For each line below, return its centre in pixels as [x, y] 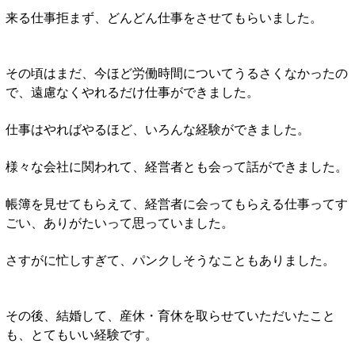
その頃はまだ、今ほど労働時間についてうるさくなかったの [177, 72]
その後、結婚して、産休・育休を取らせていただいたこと [170, 315]
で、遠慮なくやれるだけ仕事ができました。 [132, 91]
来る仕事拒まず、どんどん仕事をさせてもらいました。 [164, 17]
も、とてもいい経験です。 [82, 334]
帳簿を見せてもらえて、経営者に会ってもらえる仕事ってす [177, 203]
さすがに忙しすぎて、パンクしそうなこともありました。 [170, 259]
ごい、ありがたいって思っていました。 [120, 222]
